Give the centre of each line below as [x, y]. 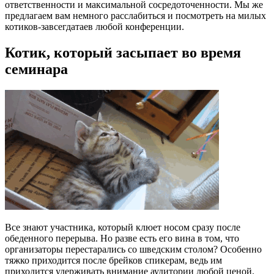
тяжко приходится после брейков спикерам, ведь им [113, 261]
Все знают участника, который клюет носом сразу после [123, 228]
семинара [36, 69]
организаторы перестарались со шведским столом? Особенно [133, 250]
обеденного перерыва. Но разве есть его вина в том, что [122, 239]
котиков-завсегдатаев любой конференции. [94, 27]
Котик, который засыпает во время [123, 53]
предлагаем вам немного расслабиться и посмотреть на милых [135, 16]
